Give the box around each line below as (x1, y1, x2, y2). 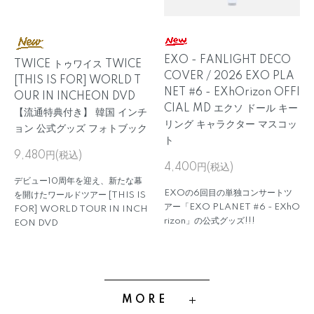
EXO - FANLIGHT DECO (164, 55, 291, 66)
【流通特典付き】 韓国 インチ (14, 107, 147, 118)
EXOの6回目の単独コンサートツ (164, 189, 292, 198)
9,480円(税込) (14, 150, 82, 161)
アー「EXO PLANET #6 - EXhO (164, 203, 300, 212)
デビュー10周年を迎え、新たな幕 (14, 177, 142, 186)
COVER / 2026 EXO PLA (164, 71, 294, 82)
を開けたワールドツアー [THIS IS (14, 191, 146, 200)
